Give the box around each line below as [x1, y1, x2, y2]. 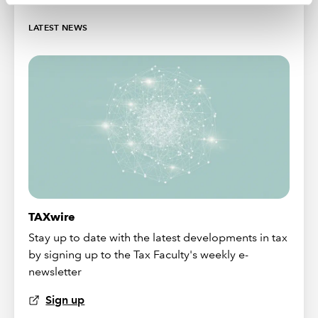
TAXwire [28, 210, 76, 224]
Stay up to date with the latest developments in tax [28, 231, 288, 245]
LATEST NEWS [28, 22, 88, 33]
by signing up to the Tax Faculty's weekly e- [28, 248, 249, 262]
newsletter [28, 265, 82, 279]
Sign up [45, 293, 85, 307]
